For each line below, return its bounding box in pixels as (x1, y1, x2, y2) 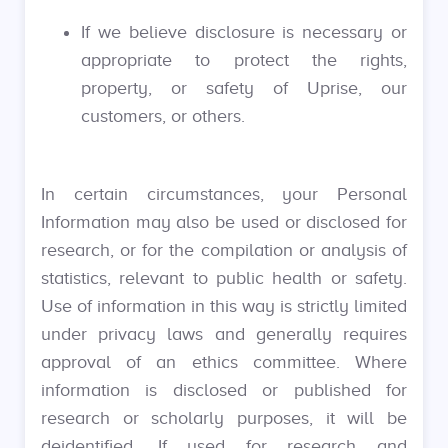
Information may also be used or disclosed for (41, 212, 407, 232)
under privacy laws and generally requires (41, 324, 407, 344)
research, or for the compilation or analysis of (41, 240, 407, 260)
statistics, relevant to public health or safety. (41, 268, 407, 288)
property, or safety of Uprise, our (81, 78, 407, 98)
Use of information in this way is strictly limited (41, 296, 407, 316)
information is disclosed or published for (41, 380, 407, 400)
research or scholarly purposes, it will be (41, 408, 407, 428)
